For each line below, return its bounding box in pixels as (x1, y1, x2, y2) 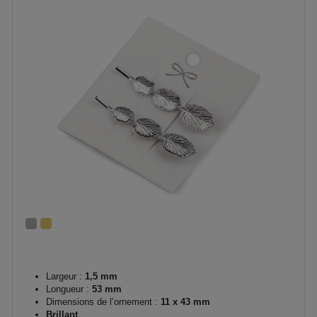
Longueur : (46, 283, 89, 294)
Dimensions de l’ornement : (46, 296, 158, 307)
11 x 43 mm (158, 296, 210, 307)
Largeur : (46, 270, 82, 282)
